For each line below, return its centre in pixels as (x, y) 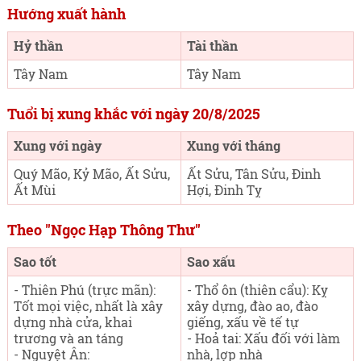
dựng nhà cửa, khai (73, 322)
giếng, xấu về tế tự (243, 322)
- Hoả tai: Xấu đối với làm (263, 338)
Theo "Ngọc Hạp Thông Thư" (104, 230)
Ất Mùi (34, 190)
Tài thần (212, 46)
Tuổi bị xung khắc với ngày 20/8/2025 (133, 114)
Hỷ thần (38, 46)
